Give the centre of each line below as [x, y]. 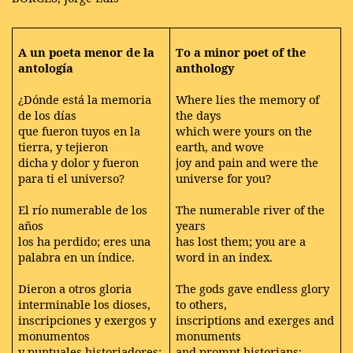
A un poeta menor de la [87, 52]
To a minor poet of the [241, 52]
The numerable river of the [251, 209]
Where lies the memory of [248, 99]
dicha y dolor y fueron [79, 162]
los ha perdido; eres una [85, 241]
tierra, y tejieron [63, 146]
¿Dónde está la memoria [85, 99]
